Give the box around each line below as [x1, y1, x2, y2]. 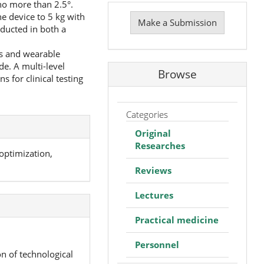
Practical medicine [134, 213, 219, 226]
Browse [157, 67, 197, 82]
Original [134, 127, 171, 139]
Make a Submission [137, 16, 217, 28]
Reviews [134, 164, 171, 176]
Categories [126, 108, 168, 120]
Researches [134, 139, 185, 151]
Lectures [134, 189, 173, 201]
